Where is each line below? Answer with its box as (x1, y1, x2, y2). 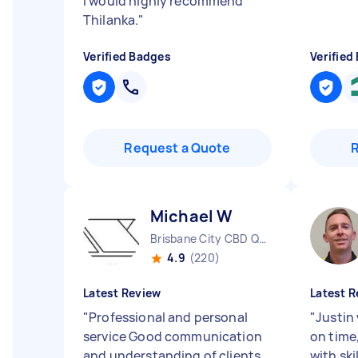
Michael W (150, 205, 233, 227)
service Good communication (83, 328, 262, 345)
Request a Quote (124, 139, 231, 157)
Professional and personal (89, 308, 248, 326)
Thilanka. (83, 11, 139, 29)
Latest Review (83, 285, 161, 300)
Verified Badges (83, 49, 171, 64)
